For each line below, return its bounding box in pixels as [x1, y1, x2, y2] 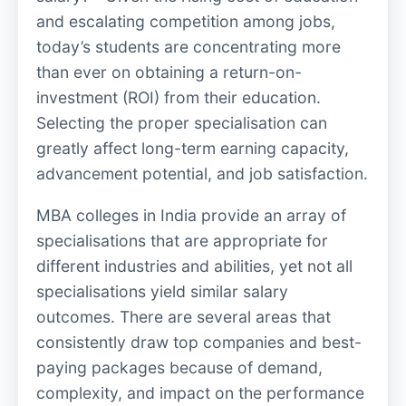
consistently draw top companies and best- [36, 333, 362, 353]
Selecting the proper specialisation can [36, 113, 327, 133]
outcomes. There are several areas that [36, 307, 331, 327]
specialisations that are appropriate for [36, 231, 328, 251]
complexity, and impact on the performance [36, 383, 364, 403]
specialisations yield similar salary [36, 282, 288, 302]
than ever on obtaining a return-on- [36, 63, 302, 82]
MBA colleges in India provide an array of [36, 206, 346, 226]
